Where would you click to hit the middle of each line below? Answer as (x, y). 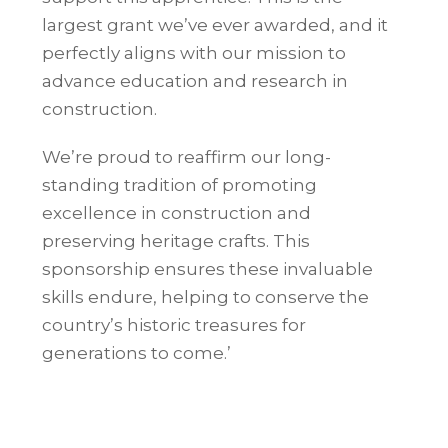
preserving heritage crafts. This (176, 240)
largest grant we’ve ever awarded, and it (215, 24)
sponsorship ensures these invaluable (208, 268)
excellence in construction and (177, 212)
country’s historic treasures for (174, 324)
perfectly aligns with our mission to (194, 52)
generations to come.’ (137, 352)
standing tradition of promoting (180, 184)
